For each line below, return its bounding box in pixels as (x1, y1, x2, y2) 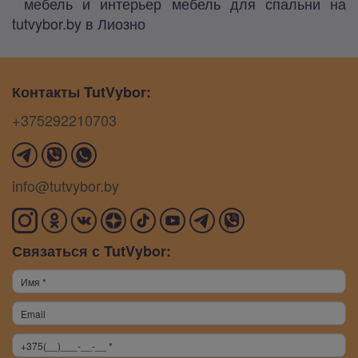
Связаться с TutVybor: (12, 241, 171, 261)
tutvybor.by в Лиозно (12, 12, 145, 34)
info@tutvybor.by (12, 175, 119, 196)
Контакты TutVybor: (12, 82, 151, 102)
